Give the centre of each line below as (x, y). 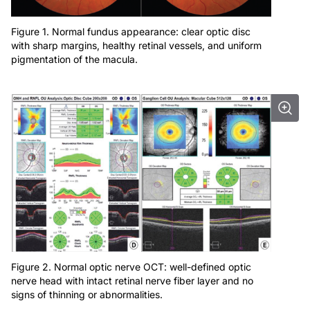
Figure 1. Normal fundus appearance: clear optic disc (131, 31)
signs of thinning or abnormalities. (87, 294)
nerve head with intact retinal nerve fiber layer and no (132, 280)
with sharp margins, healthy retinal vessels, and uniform (136, 45)
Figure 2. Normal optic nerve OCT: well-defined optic (131, 266)
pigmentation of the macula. (74, 59)
